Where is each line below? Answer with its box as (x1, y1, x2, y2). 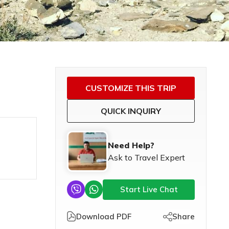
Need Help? (108, 140, 154, 150)
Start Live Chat (120, 184, 178, 194)
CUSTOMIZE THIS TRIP (85, 82, 176, 93)
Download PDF (76, 211, 131, 221)
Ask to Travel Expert (108, 152, 185, 163)
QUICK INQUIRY (101, 105, 161, 116)
